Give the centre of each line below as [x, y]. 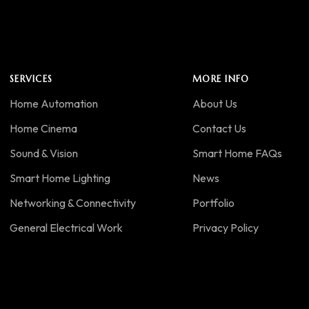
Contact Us [219, 128]
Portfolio [213, 203]
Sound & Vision [43, 153]
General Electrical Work [66, 228]
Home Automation [53, 103]
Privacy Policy [225, 228]
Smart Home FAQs [237, 153]
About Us [215, 103]
